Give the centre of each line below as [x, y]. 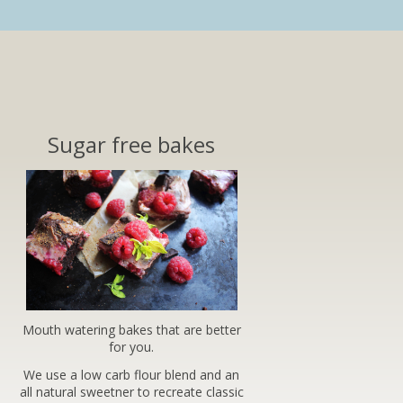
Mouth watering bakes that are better [131, 330]
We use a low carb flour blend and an [131, 375]
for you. [131, 347]
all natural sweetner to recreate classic [131, 392]
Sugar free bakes [131, 144]
